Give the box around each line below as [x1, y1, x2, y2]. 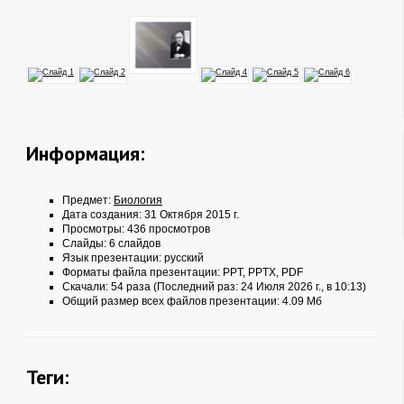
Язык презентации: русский [62, 252, 204, 264]
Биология [114, 194, 162, 207]
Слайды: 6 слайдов [62, 237, 161, 250]
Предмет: [62, 194, 114, 207]
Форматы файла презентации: [62, 266, 223, 279]
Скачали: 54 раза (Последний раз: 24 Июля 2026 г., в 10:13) [62, 280, 366, 293]
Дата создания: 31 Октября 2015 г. [62, 208, 239, 221]
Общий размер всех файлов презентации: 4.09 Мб [62, 295, 322, 308]
